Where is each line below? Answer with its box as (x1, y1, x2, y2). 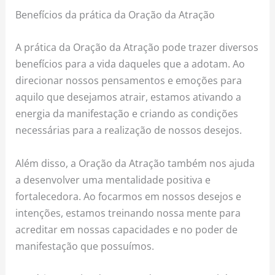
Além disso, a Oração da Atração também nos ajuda (15, 155, 255, 170)
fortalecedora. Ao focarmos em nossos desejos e (15, 188, 242, 203)
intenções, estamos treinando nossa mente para (15, 205, 241, 220)
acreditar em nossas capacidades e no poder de (15, 222, 238, 236)
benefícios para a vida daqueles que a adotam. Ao (15, 56, 246, 71)
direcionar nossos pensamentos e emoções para (15, 73, 242, 88)
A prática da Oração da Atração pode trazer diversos (15, 40, 259, 55)
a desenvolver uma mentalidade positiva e (15, 172, 211, 187)
